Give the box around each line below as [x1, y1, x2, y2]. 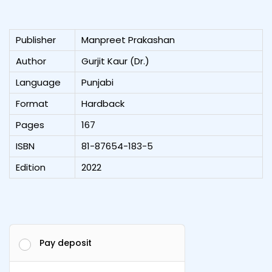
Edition [16, 161, 46, 174]
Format [16, 97, 49, 110]
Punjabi [81, 76, 114, 89]
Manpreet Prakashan [81, 33, 175, 47]
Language [16, 76, 61, 89]
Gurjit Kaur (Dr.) [81, 55, 149, 68]
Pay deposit [39, 237, 92, 250]
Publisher [16, 33, 56, 47]
